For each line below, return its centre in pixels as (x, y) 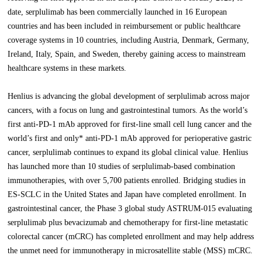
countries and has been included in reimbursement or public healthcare (124, 26)
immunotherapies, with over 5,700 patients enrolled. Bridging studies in (127, 181)
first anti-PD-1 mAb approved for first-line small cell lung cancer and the (130, 125)
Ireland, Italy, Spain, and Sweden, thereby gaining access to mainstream (127, 54)
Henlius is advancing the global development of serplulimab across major (129, 96)
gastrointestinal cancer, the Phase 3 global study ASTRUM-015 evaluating (130, 209)
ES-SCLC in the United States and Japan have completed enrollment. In (127, 195)
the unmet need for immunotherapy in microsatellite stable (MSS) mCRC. (130, 251)
